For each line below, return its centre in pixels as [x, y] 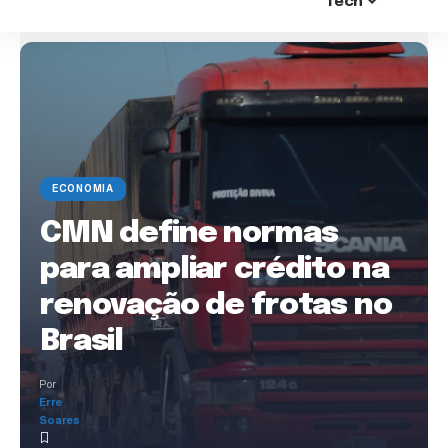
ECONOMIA [83, 188]
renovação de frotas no [216, 305]
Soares [59, 419]
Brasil [82, 341]
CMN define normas [189, 233]
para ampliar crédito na [214, 269]
